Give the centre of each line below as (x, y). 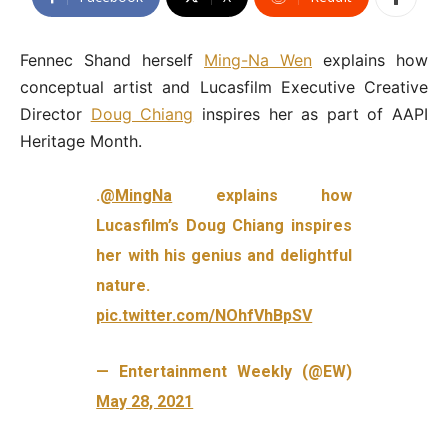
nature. (123, 286)
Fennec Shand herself (112, 60)
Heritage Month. (81, 141)
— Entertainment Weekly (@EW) (224, 372)
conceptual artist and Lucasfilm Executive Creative (224, 87)
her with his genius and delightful (224, 256)
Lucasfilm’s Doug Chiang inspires (224, 226)
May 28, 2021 (145, 402)
